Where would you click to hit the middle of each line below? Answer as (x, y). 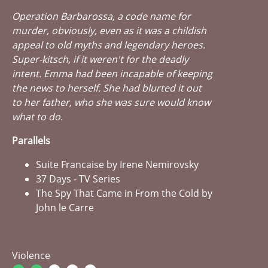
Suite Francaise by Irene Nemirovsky (117, 165)
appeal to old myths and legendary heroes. (109, 45)
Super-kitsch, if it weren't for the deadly (100, 60)
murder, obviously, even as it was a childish (109, 31)
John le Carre (65, 208)
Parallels (31, 141)
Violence (31, 256)
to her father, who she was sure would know (111, 103)
